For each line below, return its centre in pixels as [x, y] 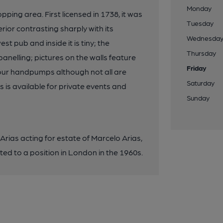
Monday [199, 8]
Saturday [201, 83]
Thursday [202, 53]
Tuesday [200, 23]
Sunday [198, 98]
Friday [197, 68]
